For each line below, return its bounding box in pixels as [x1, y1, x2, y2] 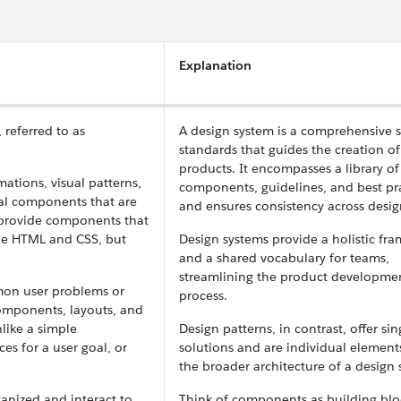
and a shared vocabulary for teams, [179, 250, 389, 266]
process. [179, 287, 227, 303]
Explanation [179, 57, 252, 73]
